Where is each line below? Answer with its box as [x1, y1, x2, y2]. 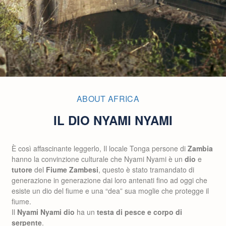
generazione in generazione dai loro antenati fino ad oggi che [12, 175, 207, 185]
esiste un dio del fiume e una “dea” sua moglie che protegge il [12, 186, 209, 196]
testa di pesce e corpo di [97, 207, 182, 217]
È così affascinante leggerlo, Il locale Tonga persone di [12, 143, 188, 153]
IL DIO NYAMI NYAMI [53, 111, 173, 129]
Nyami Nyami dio [17, 207, 75, 217]
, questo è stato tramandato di [98, 164, 194, 175]
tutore [12, 164, 34, 175]
